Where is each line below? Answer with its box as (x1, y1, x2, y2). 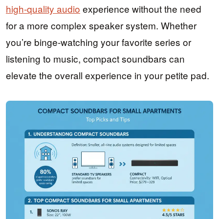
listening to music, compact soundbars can (6, 52, 185, 66)
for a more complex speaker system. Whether (6, 19, 197, 32)
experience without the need (80, 2, 201, 16)
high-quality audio (6, 2, 80, 16)
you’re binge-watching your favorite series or (6, 35, 191, 49)
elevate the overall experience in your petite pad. (6, 68, 209, 82)
